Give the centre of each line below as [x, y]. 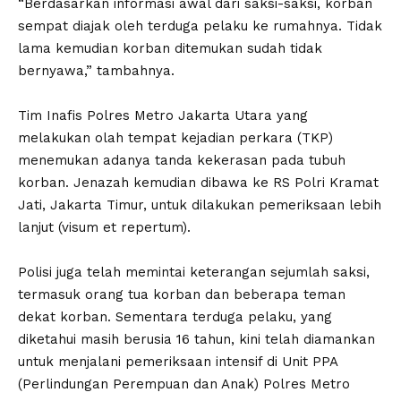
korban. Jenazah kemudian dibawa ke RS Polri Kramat [198, 183]
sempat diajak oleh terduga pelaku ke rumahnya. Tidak [200, 26]
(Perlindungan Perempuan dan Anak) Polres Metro [184, 384]
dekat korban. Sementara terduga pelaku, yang [175, 317]
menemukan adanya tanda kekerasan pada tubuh [182, 161]
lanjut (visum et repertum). [104, 228]
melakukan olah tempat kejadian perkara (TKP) [175, 138]
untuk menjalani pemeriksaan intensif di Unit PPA [178, 362]
